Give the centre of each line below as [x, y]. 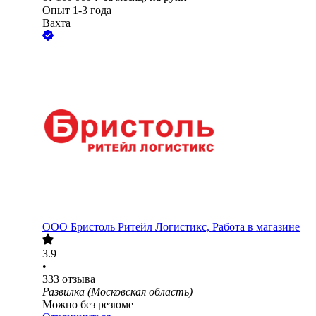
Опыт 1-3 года [77, 11]
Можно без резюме [88, 305]
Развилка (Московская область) [117, 292]
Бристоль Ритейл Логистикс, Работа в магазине [185, 227]
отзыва [79, 279]
